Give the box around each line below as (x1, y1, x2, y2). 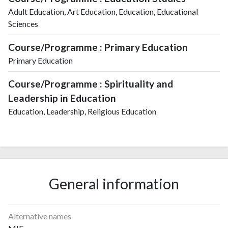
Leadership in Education (8, 92, 116, 104)
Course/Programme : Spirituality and (8, 77, 173, 90)
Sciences (8, 18, 38, 28)
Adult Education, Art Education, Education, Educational (8, 6, 198, 16)
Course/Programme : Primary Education (8, 41, 188, 53)
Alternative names (8, 211, 71, 221)
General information (49, 175, 179, 192)
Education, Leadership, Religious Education (8, 106, 156, 116)
